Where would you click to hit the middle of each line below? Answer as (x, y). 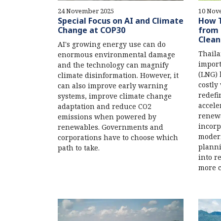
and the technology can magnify (113, 65)
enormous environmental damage (116, 54)
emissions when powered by (107, 116)
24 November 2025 (86, 11)
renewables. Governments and (110, 127)
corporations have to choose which (118, 137)
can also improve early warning (113, 85)
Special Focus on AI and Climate (121, 20)
